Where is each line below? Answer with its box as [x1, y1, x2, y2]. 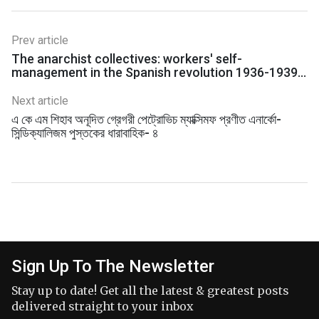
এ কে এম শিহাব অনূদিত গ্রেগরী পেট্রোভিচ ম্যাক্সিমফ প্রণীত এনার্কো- [11, 111, 281, 127]
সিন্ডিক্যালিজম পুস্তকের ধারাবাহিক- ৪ [11, 125, 159, 140]
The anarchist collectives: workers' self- [11, 51, 242, 66]
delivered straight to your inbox [11, 299, 194, 314]
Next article [11, 93, 68, 108]
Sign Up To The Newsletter [11, 256, 214, 277]
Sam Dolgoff [11, 78, 83, 93]
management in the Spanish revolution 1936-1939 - [11, 64, 305, 80]
